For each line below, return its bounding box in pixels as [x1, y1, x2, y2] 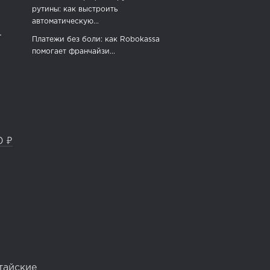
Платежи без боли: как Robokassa [31, 36, 160, 43]
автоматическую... [31, 18, 99, 25]
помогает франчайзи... [31, 48, 115, 55]
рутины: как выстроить [31, 6, 118, 13]
